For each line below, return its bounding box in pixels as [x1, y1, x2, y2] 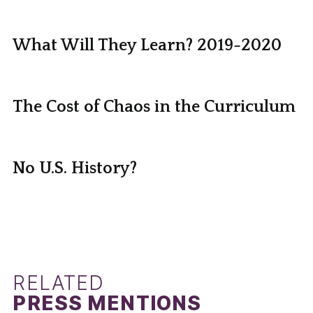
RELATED [13, 270, 105, 295]
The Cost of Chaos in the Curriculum [13, 97, 296, 116]
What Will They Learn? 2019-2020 [13, 36, 282, 54]
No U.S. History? [13, 159, 138, 177]
